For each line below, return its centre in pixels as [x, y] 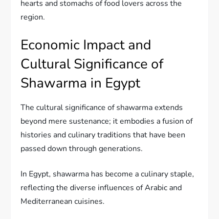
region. [33, 17]
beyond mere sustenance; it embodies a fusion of [107, 121]
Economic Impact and [86, 45]
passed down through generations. [82, 149]
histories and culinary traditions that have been [103, 135]
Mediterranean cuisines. [63, 202]
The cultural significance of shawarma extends [102, 108]
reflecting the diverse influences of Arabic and [101, 188]
